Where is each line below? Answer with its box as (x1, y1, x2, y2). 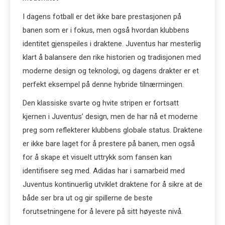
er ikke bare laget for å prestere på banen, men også (23, 139, 195, 148)
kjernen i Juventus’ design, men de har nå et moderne (23, 112, 198, 121)
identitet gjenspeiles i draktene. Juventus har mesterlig (23, 39, 201, 48)
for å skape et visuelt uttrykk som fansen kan (23, 153, 172, 162)
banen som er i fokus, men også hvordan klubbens (23, 26, 189, 35)
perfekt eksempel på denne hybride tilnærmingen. (23, 80, 184, 89)
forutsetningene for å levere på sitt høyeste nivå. (23, 207, 183, 216)
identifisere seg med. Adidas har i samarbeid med (23, 166, 185, 175)
